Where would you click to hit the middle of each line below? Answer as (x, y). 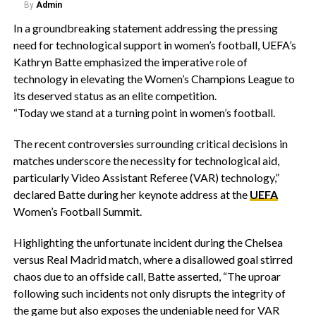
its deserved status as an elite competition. (115, 96)
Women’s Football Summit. (77, 211)
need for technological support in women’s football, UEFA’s (154, 45)
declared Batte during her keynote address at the (131, 194)
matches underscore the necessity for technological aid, (146, 160)
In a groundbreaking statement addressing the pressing (145, 28)
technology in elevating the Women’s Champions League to (154, 79)
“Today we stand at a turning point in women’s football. (144, 113)
